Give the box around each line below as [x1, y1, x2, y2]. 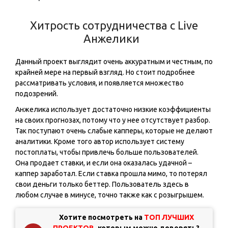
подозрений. [15, 90, 58, 98]
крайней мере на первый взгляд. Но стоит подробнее [15, 68, 195, 77]
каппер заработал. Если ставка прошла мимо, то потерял [15, 169, 207, 178]
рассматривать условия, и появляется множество [15, 79, 184, 88]
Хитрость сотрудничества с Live [30, 19, 198, 32]
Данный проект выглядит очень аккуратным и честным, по [15, 58, 213, 66]
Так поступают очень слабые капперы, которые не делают [15, 127, 213, 135]
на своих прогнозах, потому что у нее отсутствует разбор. [15, 116, 210, 125]
